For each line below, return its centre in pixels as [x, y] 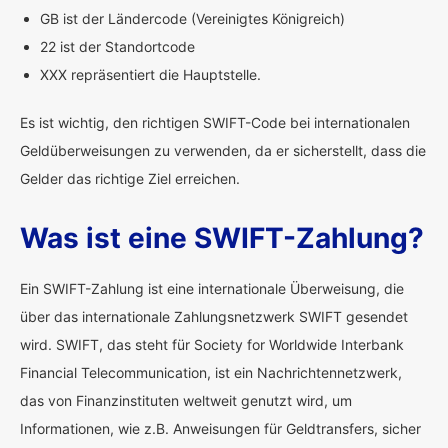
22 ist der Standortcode [117, 46]
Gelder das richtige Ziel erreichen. [130, 178]
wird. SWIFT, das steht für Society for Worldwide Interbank [212, 344]
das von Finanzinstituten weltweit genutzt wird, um [186, 400]
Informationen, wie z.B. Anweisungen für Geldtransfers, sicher [220, 428]
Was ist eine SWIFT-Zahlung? [222, 238]
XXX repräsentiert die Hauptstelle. [150, 74]
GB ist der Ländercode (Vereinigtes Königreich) [192, 18]
